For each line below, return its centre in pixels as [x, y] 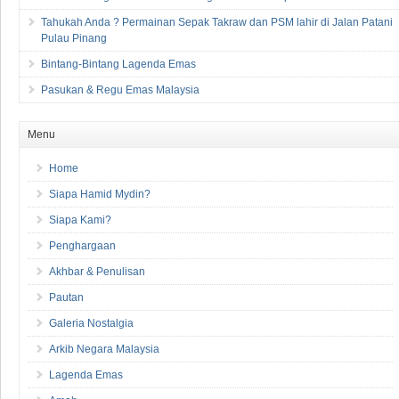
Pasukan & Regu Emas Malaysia [120, 90]
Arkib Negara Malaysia [104, 349]
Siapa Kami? [80, 220]
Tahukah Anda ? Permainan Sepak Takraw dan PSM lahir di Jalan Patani [217, 22]
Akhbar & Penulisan [97, 271]
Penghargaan [82, 245]
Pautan [66, 297]
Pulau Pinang [74, 38]
